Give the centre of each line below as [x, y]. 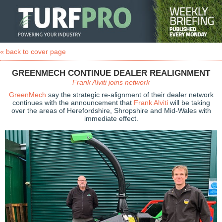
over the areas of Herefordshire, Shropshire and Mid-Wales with [111, 111]
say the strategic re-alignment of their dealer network [130, 95]
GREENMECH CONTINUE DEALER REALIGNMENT [111, 73]
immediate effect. [111, 118]
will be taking [189, 103]
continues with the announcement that [73, 103]
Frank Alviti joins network [111, 82]
